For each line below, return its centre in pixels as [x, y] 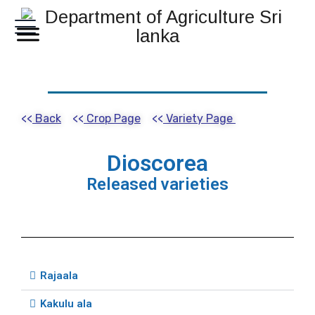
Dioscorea [157, 163]
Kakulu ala [66, 303]
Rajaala [59, 275]
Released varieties [157, 184]
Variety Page [199, 118]
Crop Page [112, 118]
